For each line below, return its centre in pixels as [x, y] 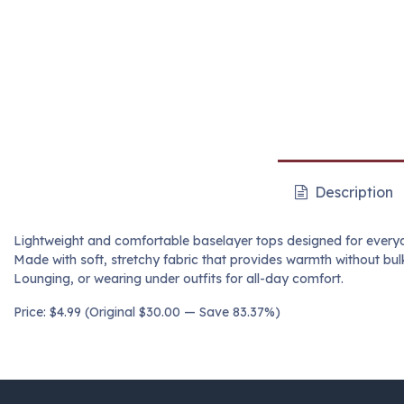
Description [352, 193]
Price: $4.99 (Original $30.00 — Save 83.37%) [147, 312]
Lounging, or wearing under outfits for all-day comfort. [179, 279]
